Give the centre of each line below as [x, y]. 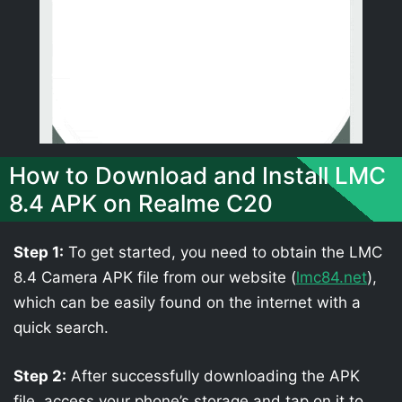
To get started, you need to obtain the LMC [223, 252]
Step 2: [40, 376]
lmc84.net [332, 277]
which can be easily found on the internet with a [187, 302]
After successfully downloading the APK [213, 376]
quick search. [61, 328]
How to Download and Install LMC [197, 175]
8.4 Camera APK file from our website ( [155, 277]
